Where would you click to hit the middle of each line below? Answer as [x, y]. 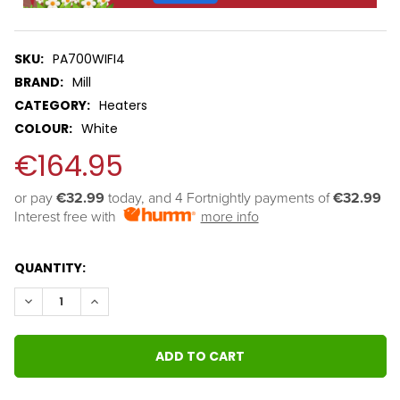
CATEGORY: [52, 106]
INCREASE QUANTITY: [155, 301]
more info [229, 217]
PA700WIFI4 [89, 59]
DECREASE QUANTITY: [91, 301]
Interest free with [68, 217]
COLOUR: [43, 129]
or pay [35, 199]
